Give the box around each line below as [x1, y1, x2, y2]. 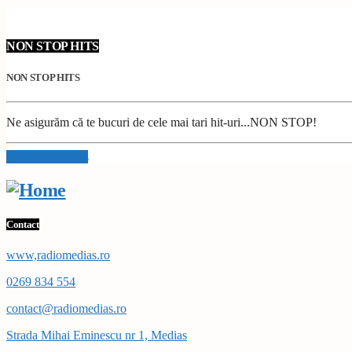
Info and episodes [6, 149, 89, 163]
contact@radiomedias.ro [6, 301, 126, 315]
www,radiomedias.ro [6, 247, 110, 262]
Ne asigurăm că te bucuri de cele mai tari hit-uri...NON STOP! [6, 115, 317, 129]
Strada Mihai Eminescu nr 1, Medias [6, 328, 187, 342]
